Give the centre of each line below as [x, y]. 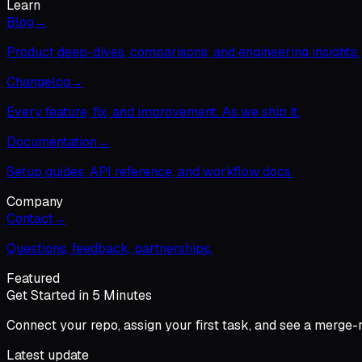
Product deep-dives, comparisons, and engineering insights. [183, 52]
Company [35, 202]
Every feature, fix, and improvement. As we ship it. [153, 112]
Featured [33, 278]
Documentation [52, 142]
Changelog [38, 82]
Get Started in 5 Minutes [79, 295]
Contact [30, 219]
